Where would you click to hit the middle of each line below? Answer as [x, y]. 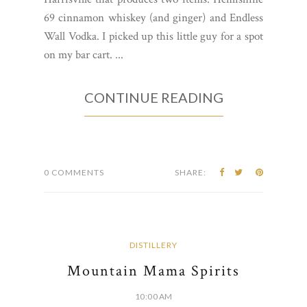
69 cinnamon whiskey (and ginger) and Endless [153, 17]
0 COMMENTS [74, 172]
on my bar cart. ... [84, 54]
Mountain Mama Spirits [153, 271]
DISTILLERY [153, 245]
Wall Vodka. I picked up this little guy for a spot [153, 36]
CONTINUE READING [153, 97]
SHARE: [191, 172]
